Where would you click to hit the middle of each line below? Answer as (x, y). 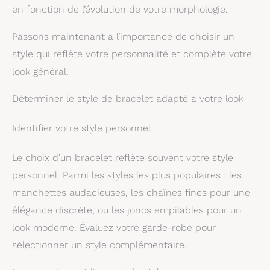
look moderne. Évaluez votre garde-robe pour (114, 227)
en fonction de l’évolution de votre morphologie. (120, 9)
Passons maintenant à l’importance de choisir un (123, 36)
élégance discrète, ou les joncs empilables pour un (127, 210)
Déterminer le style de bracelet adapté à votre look (128, 98)
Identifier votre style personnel (81, 128)
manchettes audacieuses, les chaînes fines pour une (131, 192)
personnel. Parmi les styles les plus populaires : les (127, 175)
